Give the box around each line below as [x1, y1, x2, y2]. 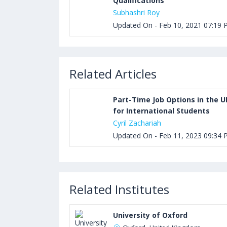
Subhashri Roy [113, 8, 160, 17]
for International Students [113, 106, 210, 116]
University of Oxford [113, 210, 187, 220]
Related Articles [69, 65, 157, 82]
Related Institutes [69, 181, 169, 198]
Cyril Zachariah [113, 118, 161, 128]
